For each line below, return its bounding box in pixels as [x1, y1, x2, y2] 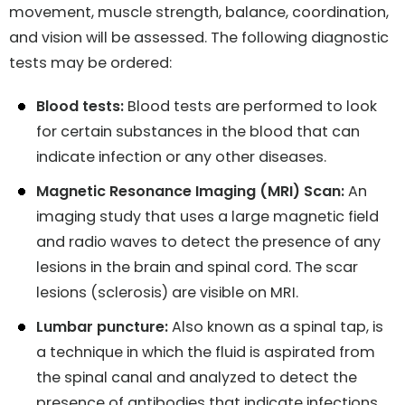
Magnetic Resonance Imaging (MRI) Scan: [36, 180, 344, 202]
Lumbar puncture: [36, 316, 168, 337]
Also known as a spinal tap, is [168, 316, 383, 337]
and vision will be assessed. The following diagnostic [9, 26, 389, 48]
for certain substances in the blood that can [36, 120, 360, 142]
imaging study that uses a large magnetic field [36, 205, 379, 227]
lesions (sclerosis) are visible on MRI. [36, 281, 298, 303]
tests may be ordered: [9, 52, 172, 73]
